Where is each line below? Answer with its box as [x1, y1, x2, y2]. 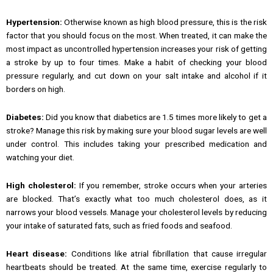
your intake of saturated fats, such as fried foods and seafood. [6, 220, 232, 230]
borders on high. [6, 83, 65, 94]
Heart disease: [6, 248, 68, 258]
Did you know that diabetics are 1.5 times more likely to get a [44, 112, 267, 122]
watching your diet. [6, 152, 74, 162]
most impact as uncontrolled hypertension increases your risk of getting [6, 43, 267, 54]
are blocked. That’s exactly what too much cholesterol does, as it [6, 193, 267, 204]
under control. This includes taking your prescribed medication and [6, 138, 267, 149]
